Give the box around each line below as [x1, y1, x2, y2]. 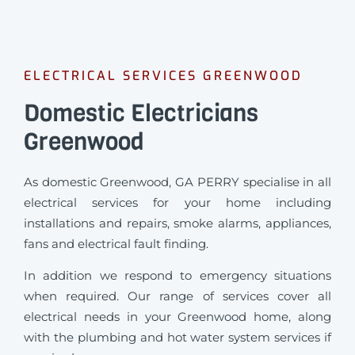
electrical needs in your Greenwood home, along [24, 309, 331, 325]
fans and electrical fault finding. [24, 236, 212, 251]
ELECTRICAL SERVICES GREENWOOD [24, 67, 303, 84]
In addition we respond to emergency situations [24, 268, 331, 284]
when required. [24, 288, 128, 304]
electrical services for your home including [24, 195, 331, 210]
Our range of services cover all [128, 288, 332, 304]
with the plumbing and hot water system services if [24, 330, 331, 345]
